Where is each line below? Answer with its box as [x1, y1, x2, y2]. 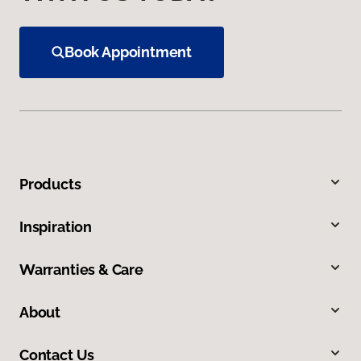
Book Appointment [64, 44, 193, 61]
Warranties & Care [19, 261, 143, 279]
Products [19, 176, 81, 193]
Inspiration [19, 218, 93, 236]
